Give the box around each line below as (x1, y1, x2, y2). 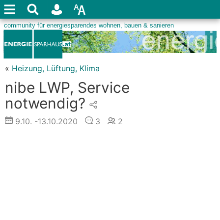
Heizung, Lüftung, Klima (12, 63, 100, 73)
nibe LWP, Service (5, 79, 130, 96)
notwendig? (5, 94, 85, 112)
